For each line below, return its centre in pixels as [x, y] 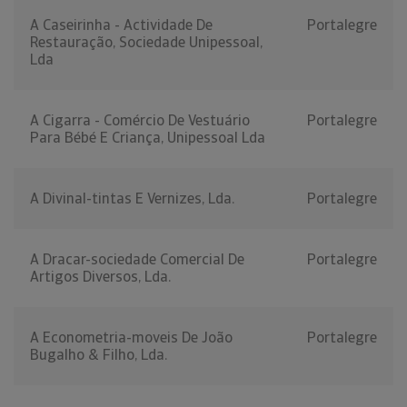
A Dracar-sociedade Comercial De [137, 260]
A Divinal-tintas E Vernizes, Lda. [132, 199]
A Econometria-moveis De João [131, 338]
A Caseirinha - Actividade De [121, 25]
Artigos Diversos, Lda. [100, 277]
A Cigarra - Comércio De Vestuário [140, 121]
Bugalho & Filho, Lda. [99, 355]
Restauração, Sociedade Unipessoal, [146, 43]
